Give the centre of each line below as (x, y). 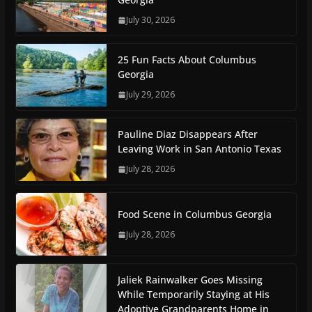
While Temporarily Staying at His (193, 295)
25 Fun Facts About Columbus (187, 60)
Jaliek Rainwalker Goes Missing (190, 280)
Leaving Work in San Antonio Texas (199, 149)
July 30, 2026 (150, 20)
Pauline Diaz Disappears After (187, 134)
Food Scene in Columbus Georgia (194, 214)
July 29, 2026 (150, 95)
